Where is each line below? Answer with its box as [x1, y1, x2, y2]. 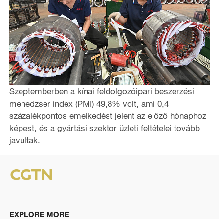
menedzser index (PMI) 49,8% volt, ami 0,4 [9, 98, 169, 109]
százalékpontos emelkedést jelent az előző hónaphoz [9, 110, 206, 121]
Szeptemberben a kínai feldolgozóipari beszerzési [9, 86, 194, 96]
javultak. [9, 134, 40, 145]
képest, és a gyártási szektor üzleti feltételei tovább [9, 122, 200, 133]
